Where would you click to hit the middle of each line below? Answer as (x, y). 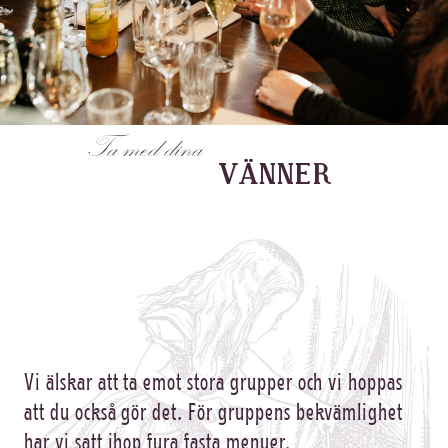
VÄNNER (266, 174)
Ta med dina (145, 151)
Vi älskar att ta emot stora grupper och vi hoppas (214, 381)
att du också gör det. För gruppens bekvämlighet (214, 411)
